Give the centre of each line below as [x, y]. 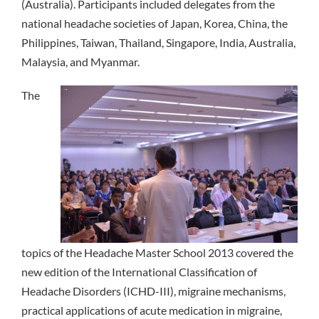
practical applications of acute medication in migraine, [152, 310]
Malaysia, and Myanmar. [80, 61]
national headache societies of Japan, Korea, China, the [155, 23]
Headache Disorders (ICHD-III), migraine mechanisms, [153, 291]
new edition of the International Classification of [139, 271]
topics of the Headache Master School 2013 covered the [157, 252]
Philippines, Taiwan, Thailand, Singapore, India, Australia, [158, 42]
